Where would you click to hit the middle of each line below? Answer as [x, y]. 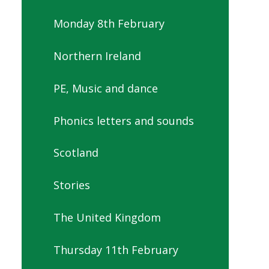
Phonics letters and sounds [124, 120]
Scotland [76, 153]
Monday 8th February [109, 24]
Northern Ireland [97, 56]
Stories [72, 185]
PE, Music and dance [106, 88]
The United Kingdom [107, 217]
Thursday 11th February [116, 249]
